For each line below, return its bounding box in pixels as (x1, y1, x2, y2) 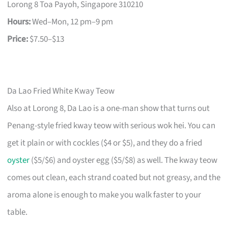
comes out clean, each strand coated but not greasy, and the (7, 172, 221, 184)
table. (7, 206, 28, 219)
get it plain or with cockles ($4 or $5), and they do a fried (7, 137, 203, 150)
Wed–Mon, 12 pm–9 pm (31, 16, 113, 28)
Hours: (7, 16, 31, 28)
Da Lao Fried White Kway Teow (7, 85, 115, 98)
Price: (7, 33, 28, 46)
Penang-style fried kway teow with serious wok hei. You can (7, 120, 216, 132)
